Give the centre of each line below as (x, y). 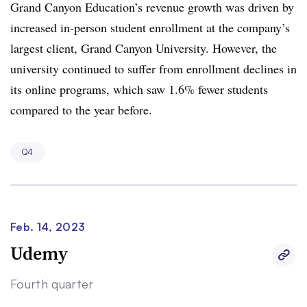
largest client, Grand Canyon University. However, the (144, 48)
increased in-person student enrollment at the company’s (150, 27)
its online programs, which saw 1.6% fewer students (139, 89)
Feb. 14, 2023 (48, 226)
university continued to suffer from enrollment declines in (153, 68)
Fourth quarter (52, 283)
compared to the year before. (83, 109)
